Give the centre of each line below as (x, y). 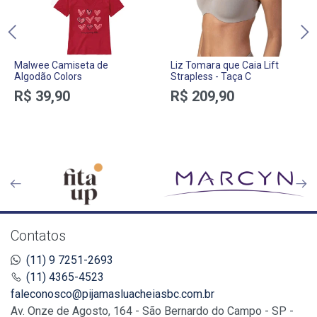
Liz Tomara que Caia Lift (225, 65)
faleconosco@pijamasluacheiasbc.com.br (113, 294)
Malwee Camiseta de (61, 65)
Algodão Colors (48, 77)
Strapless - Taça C (211, 77)
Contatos (38, 236)
